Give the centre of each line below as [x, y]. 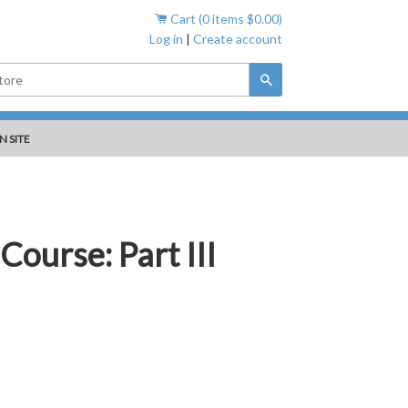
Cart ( [184, 19]
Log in [166, 39]
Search [291, 79]
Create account [237, 39]
